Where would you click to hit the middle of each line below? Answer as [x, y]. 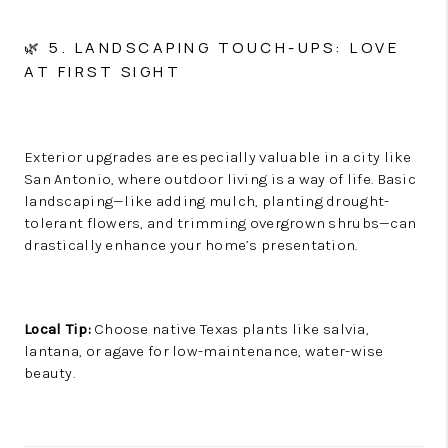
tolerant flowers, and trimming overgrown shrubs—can [220, 223]
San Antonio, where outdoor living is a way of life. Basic [220, 179]
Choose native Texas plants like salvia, [230, 329]
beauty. [49, 373]
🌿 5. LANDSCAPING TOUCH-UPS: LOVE [211, 47]
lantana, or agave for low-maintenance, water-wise [204, 351]
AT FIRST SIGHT [102, 71]
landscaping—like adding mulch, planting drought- [207, 201]
